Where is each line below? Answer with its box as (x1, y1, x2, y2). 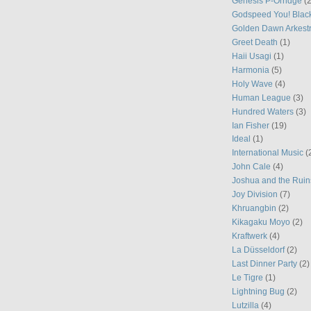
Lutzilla (232, 300, 259, 310)
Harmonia (232, 65, 269, 74)
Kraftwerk (232, 230, 267, 240)
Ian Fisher (232, 120, 269, 130)
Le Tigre (232, 272, 263, 282)
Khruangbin (232, 203, 276, 213)
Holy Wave (232, 78, 273, 88)
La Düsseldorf (232, 244, 285, 254)
